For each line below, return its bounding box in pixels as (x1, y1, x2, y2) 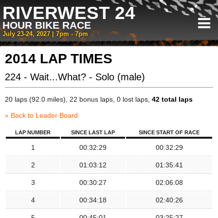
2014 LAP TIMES (5, 51, 112, 66)
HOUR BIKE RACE (2, 19, 91, 31)
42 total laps (152, 95, 193, 103)
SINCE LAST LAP (71, 129, 115, 135)
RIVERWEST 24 (2, 3, 135, 23)
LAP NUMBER (15, 129, 51, 135)
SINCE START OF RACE (139, 129, 200, 135)
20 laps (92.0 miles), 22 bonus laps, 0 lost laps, (5, 95, 152, 103)
